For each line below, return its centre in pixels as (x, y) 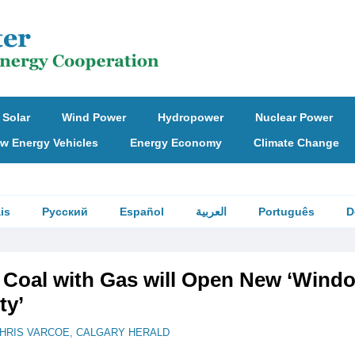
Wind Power (94, 117)
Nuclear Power (294, 117)
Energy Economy (176, 143)
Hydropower (191, 117)
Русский (65, 212)
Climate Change (296, 143)
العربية (211, 212)
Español (142, 212)
